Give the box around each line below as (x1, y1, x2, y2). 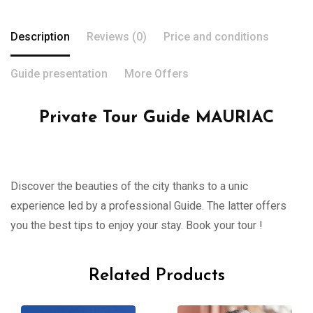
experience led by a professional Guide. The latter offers (10, 199, 286, 212)
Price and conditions (163, 30, 269, 43)
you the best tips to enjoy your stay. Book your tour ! (10, 219, 263, 232)
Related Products (88, 267, 225, 284)
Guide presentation (10, 67, 108, 80)
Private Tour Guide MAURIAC (39, 110, 274, 126)
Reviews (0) (87, 30, 147, 43)
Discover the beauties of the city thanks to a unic (10, 180, 248, 193)
